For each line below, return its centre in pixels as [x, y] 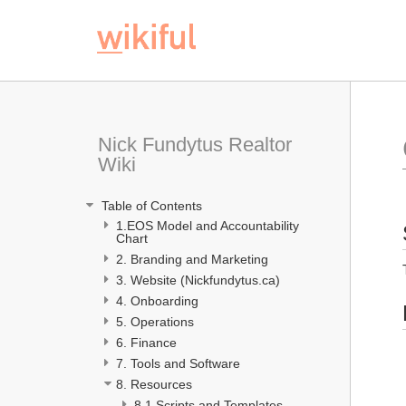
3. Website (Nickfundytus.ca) [198, 280]
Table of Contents [152, 205]
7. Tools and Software [178, 363]
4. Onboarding [159, 301]
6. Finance [146, 343]
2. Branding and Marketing [192, 259]
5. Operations [155, 322]
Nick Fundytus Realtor [195, 145]
